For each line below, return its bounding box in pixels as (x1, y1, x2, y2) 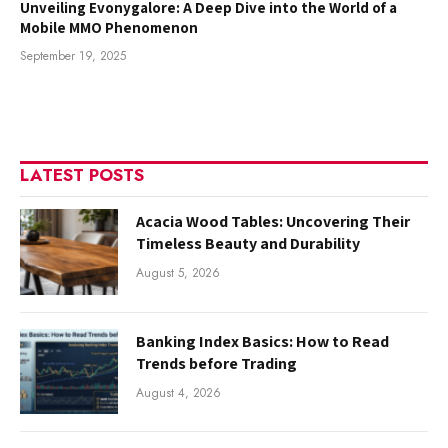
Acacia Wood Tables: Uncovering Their (136, 211, 410, 233)
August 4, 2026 (136, 383, 221, 402)
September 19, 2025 (20, 47, 126, 66)
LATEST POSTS (20, 163, 144, 188)
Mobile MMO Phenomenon (20, 18, 198, 38)
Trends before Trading (136, 352, 297, 374)
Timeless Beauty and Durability (136, 233, 360, 255)
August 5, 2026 (136, 264, 220, 283)
